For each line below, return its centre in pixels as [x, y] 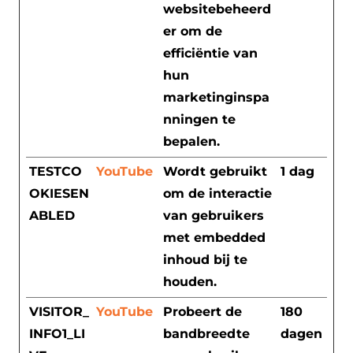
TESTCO [56, 171]
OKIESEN [59, 193]
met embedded [214, 237]
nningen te [199, 119]
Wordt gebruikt [215, 171]
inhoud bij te [205, 259]
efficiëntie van [210, 53]
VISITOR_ [59, 311]
